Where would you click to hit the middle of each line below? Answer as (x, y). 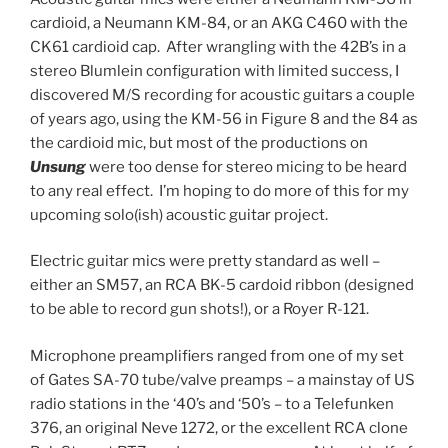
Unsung (58, 166)
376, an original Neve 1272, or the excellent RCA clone (219, 427)
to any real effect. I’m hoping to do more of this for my (219, 190)
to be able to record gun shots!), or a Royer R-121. (199, 309)
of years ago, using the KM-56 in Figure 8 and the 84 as (224, 118)
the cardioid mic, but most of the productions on (199, 142)
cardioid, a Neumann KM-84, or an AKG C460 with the (219, 22)
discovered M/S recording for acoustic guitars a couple (222, 94)
